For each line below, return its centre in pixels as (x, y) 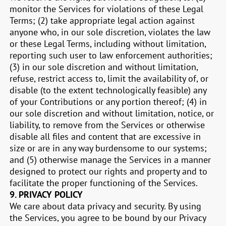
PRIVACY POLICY (50, 194)
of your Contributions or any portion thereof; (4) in (108, 102)
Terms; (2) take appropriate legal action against (102, 20)
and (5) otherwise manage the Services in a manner (110, 160)
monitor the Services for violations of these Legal (107, 9)
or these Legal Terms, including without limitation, (108, 44)
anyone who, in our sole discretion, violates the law (110, 32)
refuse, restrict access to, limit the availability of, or (109, 78)
